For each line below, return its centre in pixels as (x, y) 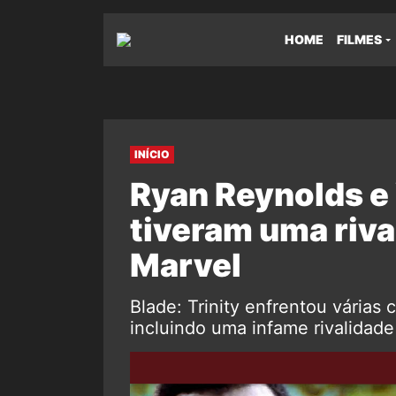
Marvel (186, 265)
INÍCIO (152, 154)
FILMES (359, 39)
